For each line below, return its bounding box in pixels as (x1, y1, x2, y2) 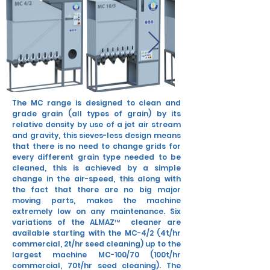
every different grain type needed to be (12, 152, 181, 162)
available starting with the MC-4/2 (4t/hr (12, 228, 181, 238)
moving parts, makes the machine (12, 195, 181, 206)
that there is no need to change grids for (12, 141, 181, 151)
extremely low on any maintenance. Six (12, 206, 181, 216)
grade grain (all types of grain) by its (12, 108, 181, 119)
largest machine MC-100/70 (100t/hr (12, 250, 181, 260)
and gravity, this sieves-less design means (12, 130, 181, 140)
